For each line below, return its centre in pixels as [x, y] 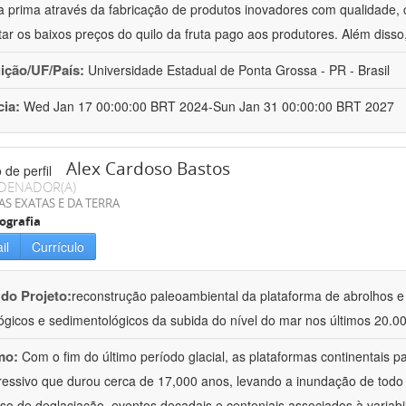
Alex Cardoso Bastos [148, 169]
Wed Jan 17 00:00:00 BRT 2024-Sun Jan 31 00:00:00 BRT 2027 [209, 106]
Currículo [58, 247]
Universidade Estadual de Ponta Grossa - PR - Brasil [239, 70]
